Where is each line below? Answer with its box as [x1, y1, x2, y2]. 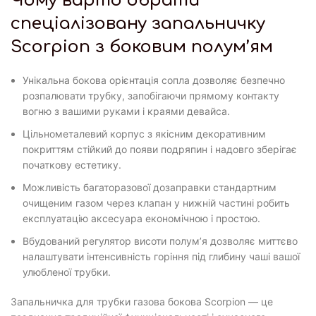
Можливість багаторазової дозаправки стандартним [23, 181, 276, 193]
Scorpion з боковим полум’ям [11, 37, 273, 56]
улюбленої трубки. [23, 265, 111, 278]
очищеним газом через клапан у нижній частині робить [23, 196, 290, 209]
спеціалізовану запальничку [11, 13, 265, 33]
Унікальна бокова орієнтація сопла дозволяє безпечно [23, 73, 285, 86]
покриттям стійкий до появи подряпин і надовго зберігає [23, 142, 297, 155]
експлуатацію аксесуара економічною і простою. [23, 212, 260, 224]
